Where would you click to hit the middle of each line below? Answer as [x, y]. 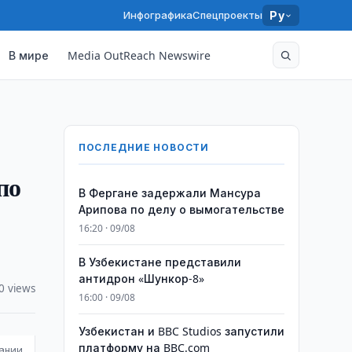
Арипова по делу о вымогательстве [181, 209]
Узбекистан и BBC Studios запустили [181, 331]
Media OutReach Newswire [139, 55]
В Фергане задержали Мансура [169, 193]
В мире [29, 55]
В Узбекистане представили [159, 262]
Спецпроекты [228, 15]
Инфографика [158, 15]
